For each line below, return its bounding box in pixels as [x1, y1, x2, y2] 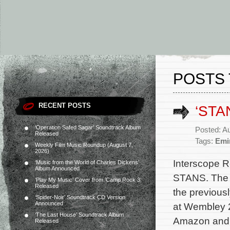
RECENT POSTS [39, 102, 91, 109]
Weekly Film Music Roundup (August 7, [35, 142, 133, 148]
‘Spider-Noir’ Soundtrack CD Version [35, 194, 125, 200]
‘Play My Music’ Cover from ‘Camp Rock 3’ [35, 177, 141, 183]
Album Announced [35, 165, 80, 171]
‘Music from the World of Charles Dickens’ [35, 159, 139, 165]
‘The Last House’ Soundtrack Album [35, 212, 124, 218]
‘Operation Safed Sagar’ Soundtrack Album [35, 124, 141, 130]
